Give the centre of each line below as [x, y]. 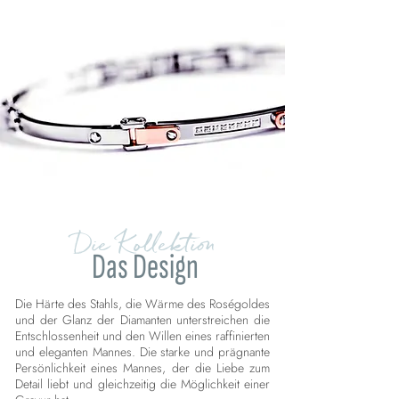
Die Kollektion [145, 244]
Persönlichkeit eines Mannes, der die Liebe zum [142, 368]
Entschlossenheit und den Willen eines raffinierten [142, 336]
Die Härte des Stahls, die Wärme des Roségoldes [142, 304]
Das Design [145, 268]
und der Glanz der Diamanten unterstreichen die [142, 320]
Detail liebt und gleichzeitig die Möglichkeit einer [142, 384]
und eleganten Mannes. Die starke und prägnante [142, 352]
